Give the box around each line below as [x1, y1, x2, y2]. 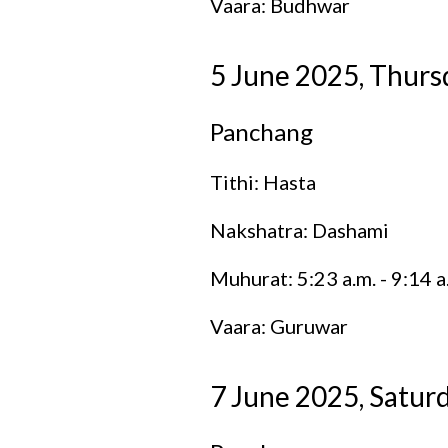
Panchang [209, 116, 313, 146]
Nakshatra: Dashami [209, 217, 389, 242]
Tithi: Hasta [209, 169, 316, 194]
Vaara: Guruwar [209, 313, 348, 338]
